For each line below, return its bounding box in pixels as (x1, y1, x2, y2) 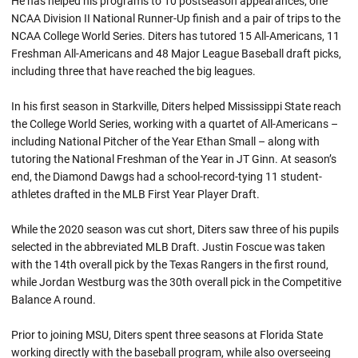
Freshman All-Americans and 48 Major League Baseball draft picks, (11, 47, 341, 60)
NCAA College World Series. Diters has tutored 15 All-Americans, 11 (11, 30, 340, 42)
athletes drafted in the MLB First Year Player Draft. (11, 188, 260, 201)
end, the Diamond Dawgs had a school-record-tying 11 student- (11, 170, 322, 183)
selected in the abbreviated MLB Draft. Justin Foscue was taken (11, 241, 325, 253)
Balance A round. (11, 293, 96, 306)
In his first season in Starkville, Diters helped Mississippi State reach (11, 100, 341, 113)
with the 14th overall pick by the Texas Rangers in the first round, (11, 258, 328, 271)
